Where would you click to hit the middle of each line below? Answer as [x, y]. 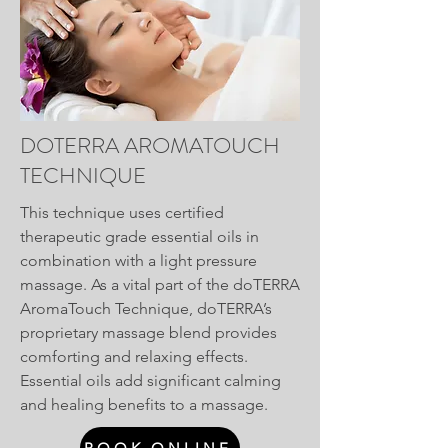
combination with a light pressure [138, 260]
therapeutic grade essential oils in [139, 236]
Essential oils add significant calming [150, 380]
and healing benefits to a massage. [144, 404]
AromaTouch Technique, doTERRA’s [146, 308]
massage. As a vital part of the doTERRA [160, 284]
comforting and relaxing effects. [134, 356]
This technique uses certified [122, 212]
